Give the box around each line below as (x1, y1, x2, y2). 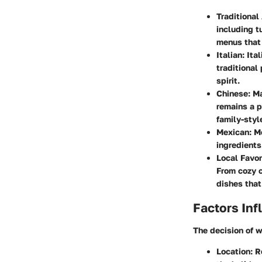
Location (216, 246, 250, 256)
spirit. (216, 75, 240, 85)
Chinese (216, 88, 248, 98)
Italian (216, 50, 242, 60)
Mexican (216, 127, 249, 137)
